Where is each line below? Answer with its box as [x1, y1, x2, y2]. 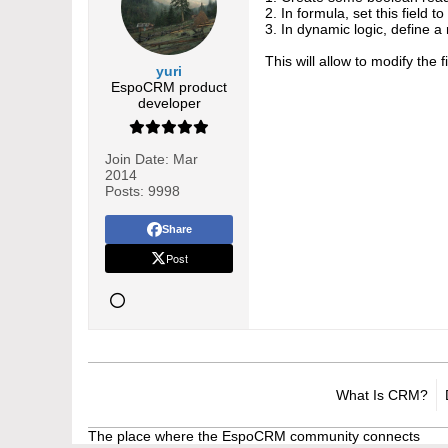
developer [137, 95, 201, 111]
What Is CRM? [336, 387, 428, 403]
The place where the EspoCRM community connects [88, 428, 420, 444]
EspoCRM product [111, 79, 227, 95]
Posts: [105, 183, 144, 199]
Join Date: [105, 151, 169, 167]
